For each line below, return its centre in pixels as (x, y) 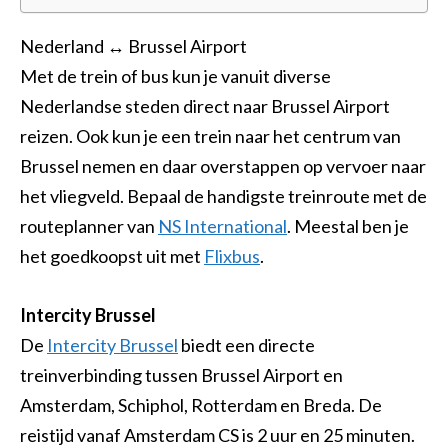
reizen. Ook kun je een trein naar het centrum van (210, 136)
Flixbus (232, 256)
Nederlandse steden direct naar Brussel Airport (205, 106)
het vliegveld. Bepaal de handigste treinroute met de (223, 196)
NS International (222, 226)
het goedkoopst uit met (112, 256)
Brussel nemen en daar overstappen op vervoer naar (223, 166)
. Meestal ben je (348, 226)
